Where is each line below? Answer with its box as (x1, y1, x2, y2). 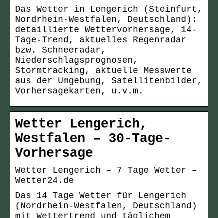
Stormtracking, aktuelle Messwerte (15, 66, 192, 76)
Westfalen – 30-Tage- (15, 131, 171, 146)
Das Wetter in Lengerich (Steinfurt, (15, 4, 202, 15)
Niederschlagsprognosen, (15, 55, 138, 66)
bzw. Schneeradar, (15, 45, 106, 55)
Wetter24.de (15, 176, 74, 186)
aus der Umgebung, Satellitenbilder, (15, 76, 202, 86)
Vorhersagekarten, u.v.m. (15, 86, 144, 96)
